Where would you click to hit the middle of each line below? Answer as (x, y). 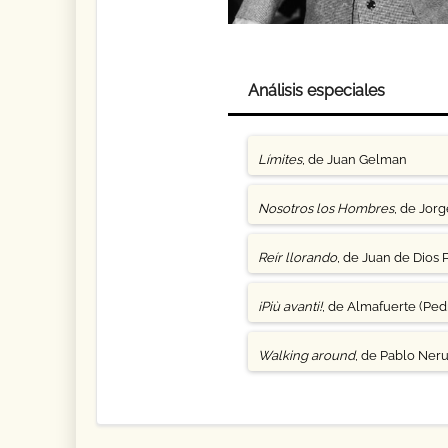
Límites (279, 159)
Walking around (306, 355)
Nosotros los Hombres (325, 208)
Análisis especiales (316, 90)
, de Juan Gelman (354, 159)
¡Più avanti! (289, 306)
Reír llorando (297, 257)
